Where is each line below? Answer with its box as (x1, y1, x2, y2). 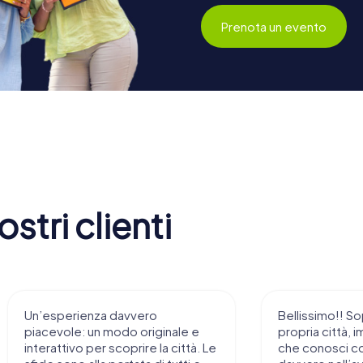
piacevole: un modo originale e (24, 323, 199, 340)
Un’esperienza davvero (24, 307, 157, 323)
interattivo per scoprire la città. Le (24, 340, 216, 356)
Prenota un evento (221, 18, 327, 34)
